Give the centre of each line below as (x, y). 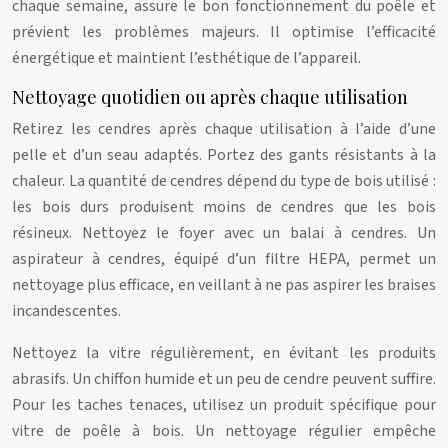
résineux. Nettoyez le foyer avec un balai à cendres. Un (224, 233)
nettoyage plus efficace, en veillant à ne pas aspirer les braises (224, 285)
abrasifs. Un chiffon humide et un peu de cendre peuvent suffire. (224, 379)
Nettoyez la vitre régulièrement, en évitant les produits (224, 353)
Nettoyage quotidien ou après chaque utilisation (210, 97)
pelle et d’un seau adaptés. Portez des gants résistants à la (224, 155)
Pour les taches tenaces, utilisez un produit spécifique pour (224, 405)
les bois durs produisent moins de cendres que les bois (224, 207)
